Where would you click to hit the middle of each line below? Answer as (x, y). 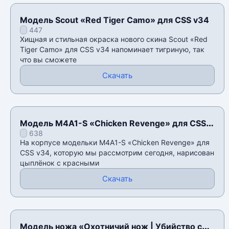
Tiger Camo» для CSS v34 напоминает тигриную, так (112, 50)
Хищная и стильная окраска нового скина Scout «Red (114, 39)
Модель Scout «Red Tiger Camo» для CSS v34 (114, 20)
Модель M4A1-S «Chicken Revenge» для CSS (113, 123)
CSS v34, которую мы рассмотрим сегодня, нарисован (117, 153)
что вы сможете (48, 60)
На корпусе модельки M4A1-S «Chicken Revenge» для (115, 143)
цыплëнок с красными (60, 163)
